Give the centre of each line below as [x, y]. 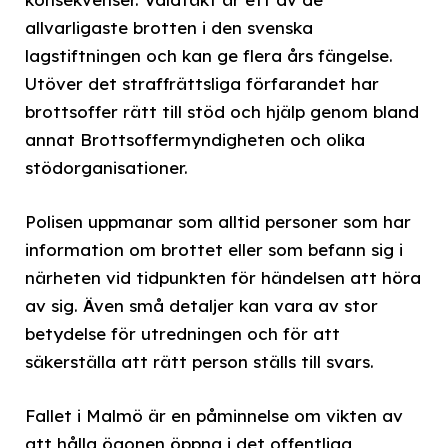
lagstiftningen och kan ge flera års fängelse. [209, 55]
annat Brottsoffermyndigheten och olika [195, 139]
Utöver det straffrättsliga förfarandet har [202, 83]
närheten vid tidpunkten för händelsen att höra [223, 277]
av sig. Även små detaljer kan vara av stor [201, 305]
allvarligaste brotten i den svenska [169, 27]
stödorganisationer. [106, 167]
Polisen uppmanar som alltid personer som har [218, 221]
